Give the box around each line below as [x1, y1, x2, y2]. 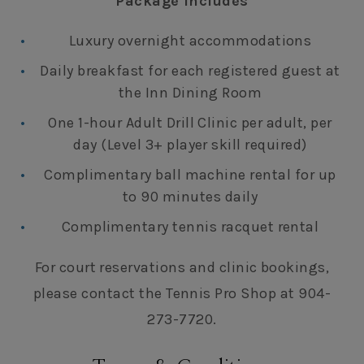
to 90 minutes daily [122, 188, 258, 206]
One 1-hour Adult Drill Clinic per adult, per [48, 114, 332, 132]
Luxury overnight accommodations [68, 32, 312, 50]
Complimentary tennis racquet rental [61, 218, 319, 236]
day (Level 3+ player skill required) [73, 136, 307, 154]
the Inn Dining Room [118, 84, 262, 102]
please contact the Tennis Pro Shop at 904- [32, 284, 331, 302]
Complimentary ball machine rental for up [44, 166, 336, 184]
